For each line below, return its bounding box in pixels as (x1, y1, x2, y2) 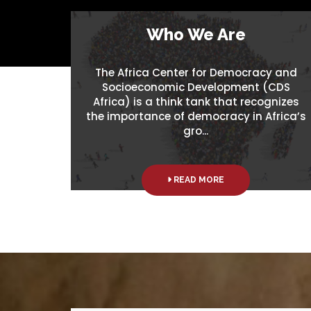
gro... (183, 123, 208, 138)
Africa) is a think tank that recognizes (92, 94, 299, 109)
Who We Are (146, 24, 246, 44)
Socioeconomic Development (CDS (101, 79, 290, 94)
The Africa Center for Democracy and (94, 65, 297, 80)
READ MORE (171, 174, 224, 185)
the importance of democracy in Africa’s (85, 108, 306, 124)
